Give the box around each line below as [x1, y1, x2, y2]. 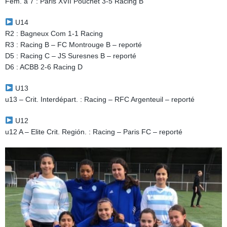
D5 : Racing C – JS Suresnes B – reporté [5, 52, 136, 60]
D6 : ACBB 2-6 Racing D [5, 63, 83, 71]
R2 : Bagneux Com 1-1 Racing [5, 29, 103, 37]
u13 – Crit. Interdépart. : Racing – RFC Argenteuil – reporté [5, 95, 195, 103]
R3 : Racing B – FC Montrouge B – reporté [5, 41, 142, 49]
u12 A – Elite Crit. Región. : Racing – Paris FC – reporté [5, 128, 182, 136]
